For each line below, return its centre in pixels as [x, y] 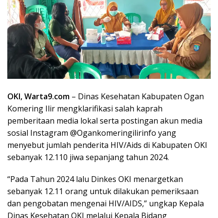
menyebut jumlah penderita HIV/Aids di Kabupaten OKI [107, 145]
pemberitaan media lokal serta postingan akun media [105, 121]
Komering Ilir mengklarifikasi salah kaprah [85, 109]
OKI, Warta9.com [38, 97]
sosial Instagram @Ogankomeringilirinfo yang [92, 133]
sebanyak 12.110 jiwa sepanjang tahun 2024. [88, 157]
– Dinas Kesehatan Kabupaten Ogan [137, 97]
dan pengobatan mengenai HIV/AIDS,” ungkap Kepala [106, 204]
